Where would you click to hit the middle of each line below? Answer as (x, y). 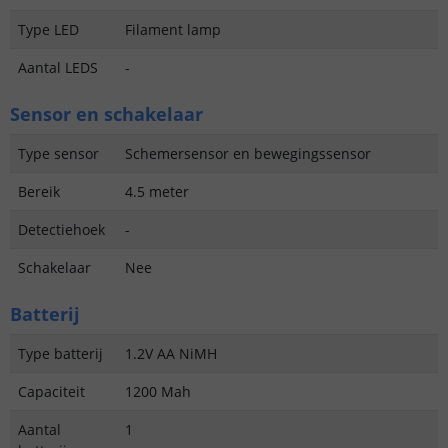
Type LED (48, 30)
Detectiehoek (61, 230)
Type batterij (60, 354)
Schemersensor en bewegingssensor (248, 154)
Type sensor (58, 154)
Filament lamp (173, 30)
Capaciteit (51, 392)
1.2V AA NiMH (171, 354)
